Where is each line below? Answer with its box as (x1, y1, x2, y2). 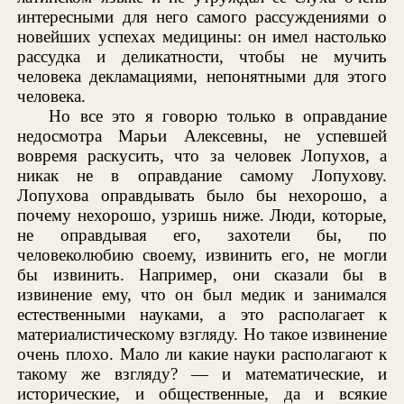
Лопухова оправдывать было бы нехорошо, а (17, 185, 387, 205)
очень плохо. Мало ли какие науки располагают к (17, 344, 387, 363)
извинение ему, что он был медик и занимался (17, 284, 387, 304)
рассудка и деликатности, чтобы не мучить (17, 46, 387, 66)
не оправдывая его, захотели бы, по (17, 225, 387, 244)
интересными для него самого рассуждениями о (17, 6, 387, 26)
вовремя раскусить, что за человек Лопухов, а (17, 145, 387, 165)
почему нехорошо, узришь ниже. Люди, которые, (17, 205, 387, 225)
